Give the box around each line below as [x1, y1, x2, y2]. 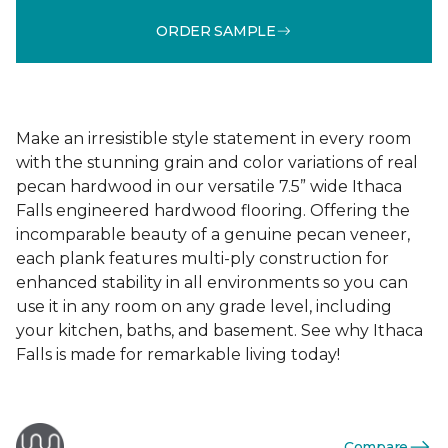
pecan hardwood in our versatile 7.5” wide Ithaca [16, 177, 402, 196]
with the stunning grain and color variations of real [16, 153, 418, 172]
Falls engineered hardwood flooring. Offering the [16, 201, 410, 220]
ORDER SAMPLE [156, 21, 276, 40]
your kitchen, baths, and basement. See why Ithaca [16, 321, 423, 340]
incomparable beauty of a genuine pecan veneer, [16, 225, 410, 244]
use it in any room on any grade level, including [16, 297, 392, 316]
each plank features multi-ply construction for [16, 249, 389, 268]
